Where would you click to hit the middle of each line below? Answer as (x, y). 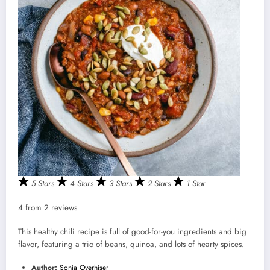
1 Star (196, 183)
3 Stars (122, 183)
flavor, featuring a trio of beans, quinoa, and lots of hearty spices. (131, 245)
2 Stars (160, 183)
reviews (63, 208)
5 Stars (44, 183)
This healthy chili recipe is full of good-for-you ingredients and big (132, 232)
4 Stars (83, 183)
